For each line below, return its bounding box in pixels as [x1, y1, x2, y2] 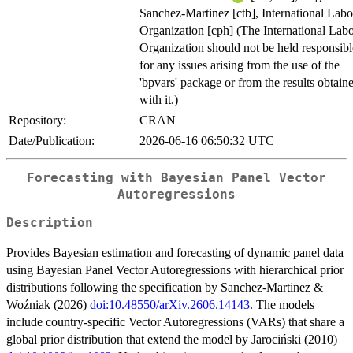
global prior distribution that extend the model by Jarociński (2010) [6, 333, 337, 347]
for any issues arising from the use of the [139, 58, 340, 72]
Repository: [9, 113, 66, 127]
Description [6, 216, 93, 231]
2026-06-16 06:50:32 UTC [139, 133, 274, 147]
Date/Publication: [9, 133, 95, 147]
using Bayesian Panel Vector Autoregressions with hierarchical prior [6, 263, 344, 277]
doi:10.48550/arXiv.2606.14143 [90, 298, 250, 312]
